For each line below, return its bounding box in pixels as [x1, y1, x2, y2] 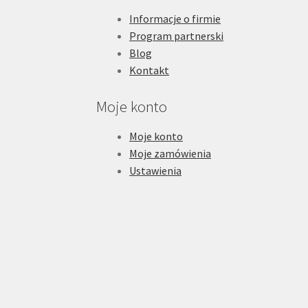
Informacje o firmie [129, 11, 221, 25]
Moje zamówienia [129, 146, 212, 160]
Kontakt [129, 63, 170, 77]
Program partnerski [129, 28, 224, 43]
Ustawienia [129, 163, 182, 177]
